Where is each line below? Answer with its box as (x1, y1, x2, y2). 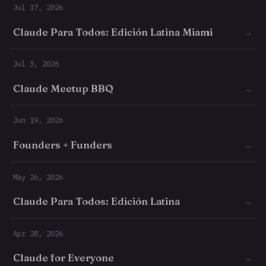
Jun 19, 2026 (13, 115, 64, 125)
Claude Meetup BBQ (13, 82, 114, 94)
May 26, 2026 (13, 172, 64, 182)
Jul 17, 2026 (13, 2, 64, 12)
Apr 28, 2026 (13, 228, 64, 238)
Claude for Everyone (13, 252, 115, 264)
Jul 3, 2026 (13, 59, 59, 69)
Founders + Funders (13, 139, 113, 151)
